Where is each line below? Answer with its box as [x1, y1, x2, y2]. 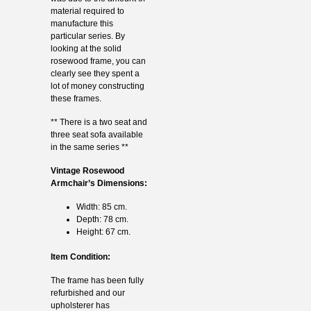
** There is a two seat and [50, 117, 147, 127]
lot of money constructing [50, 81, 144, 91]
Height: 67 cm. [76, 226, 131, 237]
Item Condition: [50, 252, 110, 262]
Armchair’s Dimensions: [50, 178, 147, 188]
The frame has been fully [50, 276, 144, 286]
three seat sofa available [50, 129, 143, 140]
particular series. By [50, 31, 125, 41]
